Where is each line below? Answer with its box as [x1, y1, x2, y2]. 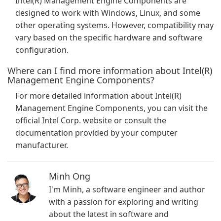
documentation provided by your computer [15, 127, 178, 138]
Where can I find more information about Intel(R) [7, 65, 212, 76]
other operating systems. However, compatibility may [15, 20, 214, 31]
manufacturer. [15, 140, 68, 150]
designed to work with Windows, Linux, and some [15, 7, 200, 18]
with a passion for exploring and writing [49, 196, 198, 207]
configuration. [15, 44, 69, 55]
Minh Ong [49, 170, 90, 182]
